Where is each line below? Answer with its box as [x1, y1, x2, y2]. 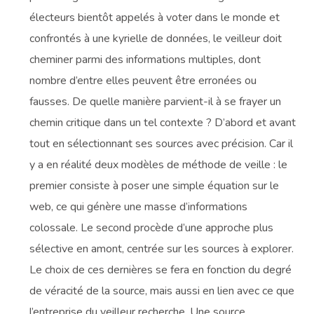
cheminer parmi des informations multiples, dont [29, 51, 261, 67]
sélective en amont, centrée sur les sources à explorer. [29, 240, 294, 257]
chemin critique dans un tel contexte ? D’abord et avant [29, 114, 296, 130]
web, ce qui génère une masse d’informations [29, 198, 248, 214]
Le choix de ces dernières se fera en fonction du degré [29, 261, 292, 278]
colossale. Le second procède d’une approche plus [29, 219, 274, 235]
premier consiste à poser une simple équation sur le [29, 177, 280, 193]
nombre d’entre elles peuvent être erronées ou [29, 72, 257, 88]
